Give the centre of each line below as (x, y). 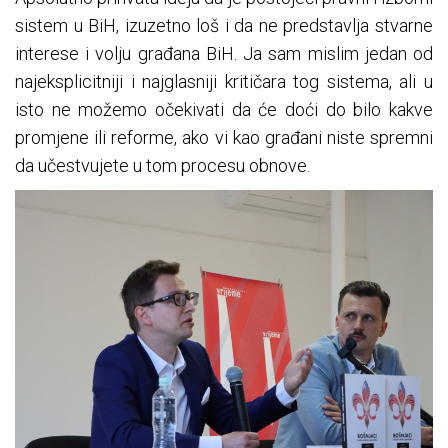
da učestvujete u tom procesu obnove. (162, 166)
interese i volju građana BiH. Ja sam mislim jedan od (224, 54)
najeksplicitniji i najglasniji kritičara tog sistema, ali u (224, 82)
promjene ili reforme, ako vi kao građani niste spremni (224, 138)
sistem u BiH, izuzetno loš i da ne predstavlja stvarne (224, 26)
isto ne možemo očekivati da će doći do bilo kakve (224, 110)
